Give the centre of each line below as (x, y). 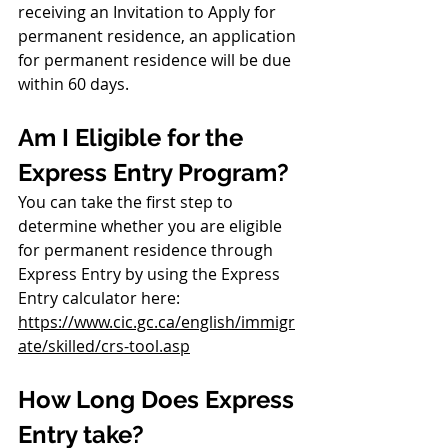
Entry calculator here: (101, 298)
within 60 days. (73, 84)
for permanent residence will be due (156, 60)
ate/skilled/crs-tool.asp (104, 346)
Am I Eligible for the (133, 137)
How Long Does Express (159, 399)
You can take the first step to (127, 202)
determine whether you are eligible (152, 226)
